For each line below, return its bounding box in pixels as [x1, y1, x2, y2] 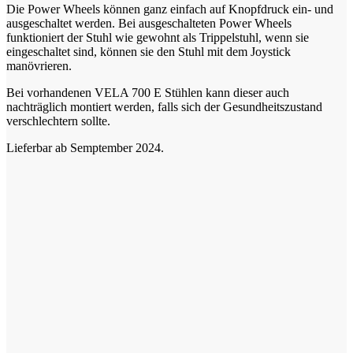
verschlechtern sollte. [6, 114, 110, 128]
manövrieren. [6, 59, 72, 73]
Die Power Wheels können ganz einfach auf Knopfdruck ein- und [6, 2, 333, 17]
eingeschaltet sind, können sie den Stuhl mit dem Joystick [6, 45, 291, 59]
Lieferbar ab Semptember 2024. [6, 141, 164, 155]
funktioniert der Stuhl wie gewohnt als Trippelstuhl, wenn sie [6, 31, 309, 45]
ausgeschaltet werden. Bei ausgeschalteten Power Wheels [6, 17, 292, 31]
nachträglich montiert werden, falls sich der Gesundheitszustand [6, 100, 322, 114]
